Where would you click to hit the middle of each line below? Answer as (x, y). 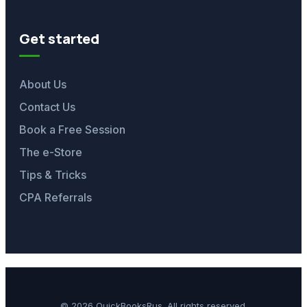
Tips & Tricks (53, 175)
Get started (59, 39)
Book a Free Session (72, 130)
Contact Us (47, 107)
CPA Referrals (56, 197)
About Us (43, 84)
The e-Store (51, 152)
